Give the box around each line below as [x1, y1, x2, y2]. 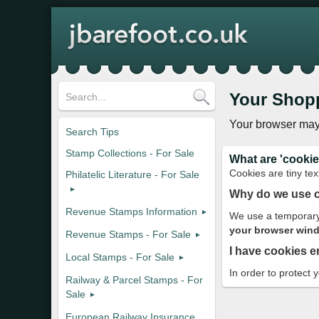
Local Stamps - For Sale [66, 251, 174, 263]
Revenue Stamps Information [66, 206, 197, 217]
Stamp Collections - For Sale [66, 147, 194, 159]
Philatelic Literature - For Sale [66, 169, 199, 180]
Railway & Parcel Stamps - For [66, 274, 203, 286]
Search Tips [66, 126, 119, 137]
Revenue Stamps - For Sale [66, 229, 191, 240]
